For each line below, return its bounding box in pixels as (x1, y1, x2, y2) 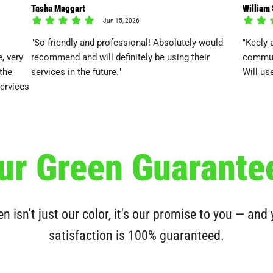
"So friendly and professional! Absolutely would (31, 36, 223, 49)
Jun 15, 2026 (103, 16, 140, 25)
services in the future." (31, 65, 121, 78)
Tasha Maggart (31, 2, 85, 15)
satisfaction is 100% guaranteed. (49, 226, 224, 244)
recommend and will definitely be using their (31, 51, 210, 63)
